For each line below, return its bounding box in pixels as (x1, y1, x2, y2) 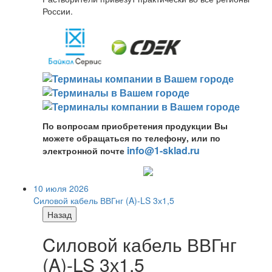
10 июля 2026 (33, 182, 89, 194)
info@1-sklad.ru (127, 143, 200, 158)
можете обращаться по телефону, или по (42, 132, 220, 144)
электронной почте (42, 144, 127, 157)
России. (42, 4, 73, 17)
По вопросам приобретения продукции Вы (42, 120, 228, 132)
